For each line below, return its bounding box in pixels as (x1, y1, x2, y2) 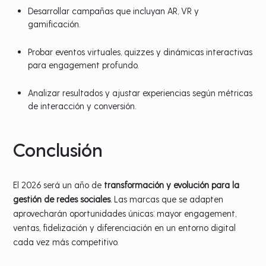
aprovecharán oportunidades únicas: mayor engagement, (13, 207, 237, 218)
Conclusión (13, 137, 103, 160)
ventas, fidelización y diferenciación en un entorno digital (13, 221, 236, 233)
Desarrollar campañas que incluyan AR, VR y (28, 5, 199, 16)
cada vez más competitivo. (13, 236, 119, 247)
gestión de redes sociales (13, 193, 111, 204)
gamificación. (28, 18, 81, 29)
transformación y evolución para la (104, 179, 240, 190)
